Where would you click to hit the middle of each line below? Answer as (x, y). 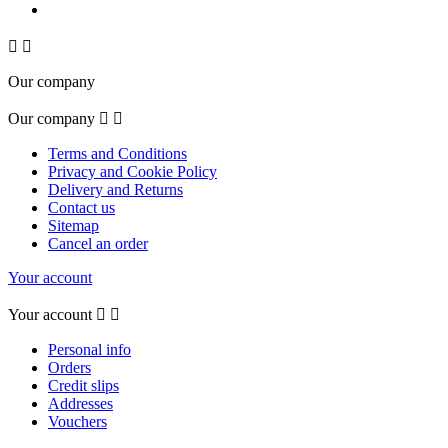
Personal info (89, 350)
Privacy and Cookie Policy (132, 172)
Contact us (81, 208)
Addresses (80, 404)
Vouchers (77, 422)
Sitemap (73, 226)
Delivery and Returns (115, 190)
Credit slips (83, 386)
